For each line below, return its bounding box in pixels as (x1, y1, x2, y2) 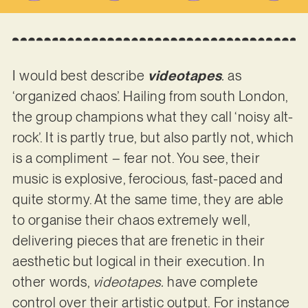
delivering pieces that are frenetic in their (12, 232, 265, 250)
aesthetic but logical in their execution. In (12, 253, 265, 270)
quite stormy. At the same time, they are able (12, 191, 284, 208)
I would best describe (12, 67, 148, 85)
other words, (12, 274, 93, 291)
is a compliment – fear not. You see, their (12, 150, 261, 167)
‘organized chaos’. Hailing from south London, (12, 88, 288, 105)
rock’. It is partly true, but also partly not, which (12, 129, 294, 146)
